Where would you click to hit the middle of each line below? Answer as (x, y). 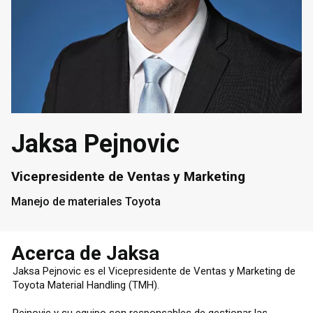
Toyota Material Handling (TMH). (87, 285)
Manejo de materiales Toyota (86, 201)
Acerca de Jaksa (85, 253)
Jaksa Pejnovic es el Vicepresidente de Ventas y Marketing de (154, 271)
